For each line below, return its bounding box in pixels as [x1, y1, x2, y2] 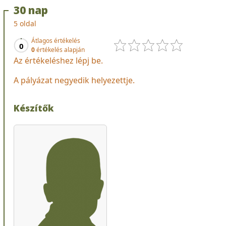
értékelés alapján [35, 45, 85, 54]
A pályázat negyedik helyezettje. [14, 74, 135, 86]
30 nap [14, 3, 48, 17]
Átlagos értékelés [31, 36, 80, 45]
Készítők [14, 101, 54, 114]
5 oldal [14, 18, 36, 28]
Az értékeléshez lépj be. [14, 54, 103, 66]
